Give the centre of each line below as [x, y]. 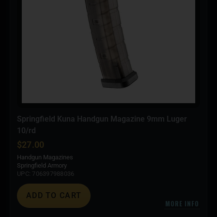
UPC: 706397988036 [46, 173]
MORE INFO [182, 203]
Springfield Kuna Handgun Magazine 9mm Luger [102, 119]
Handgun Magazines [45, 157]
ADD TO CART [54, 195]
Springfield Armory [42, 165]
